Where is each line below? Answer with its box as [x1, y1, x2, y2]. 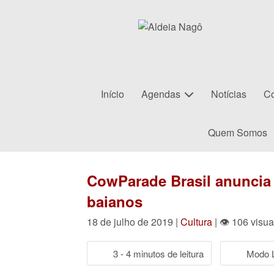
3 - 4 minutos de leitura [113, 246, 204, 260]
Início [101, 87, 124, 101]
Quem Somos [207, 125, 267, 139]
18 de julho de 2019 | [87, 215, 180, 229]
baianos [87, 191, 143, 212]
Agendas [141, 87, 180, 101]
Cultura [180, 215, 212, 229]
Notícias [211, 87, 246, 101]
